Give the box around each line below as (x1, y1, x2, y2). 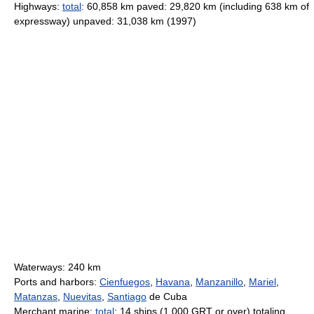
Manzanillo (196, 276, 243, 287)
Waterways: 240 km (14, 261, 101, 273)
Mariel (249, 276, 276, 287)
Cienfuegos (100, 276, 150, 287)
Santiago (107, 291, 146, 302)
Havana (156, 276, 190, 287)
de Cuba (146, 291, 187, 302)
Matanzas (14, 291, 57, 302)
